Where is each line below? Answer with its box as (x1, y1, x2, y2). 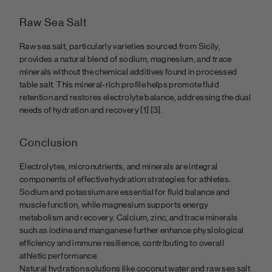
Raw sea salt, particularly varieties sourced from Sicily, (19, 41, 220, 52)
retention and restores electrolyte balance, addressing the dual (19, 92, 251, 103)
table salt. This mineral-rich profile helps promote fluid (19, 80, 219, 90)
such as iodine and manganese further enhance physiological (19, 225, 244, 236)
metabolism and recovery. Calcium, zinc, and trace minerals (19, 212, 238, 223)
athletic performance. (19, 251, 99, 261)
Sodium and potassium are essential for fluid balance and (19, 187, 230, 197)
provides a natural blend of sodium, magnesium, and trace (19, 54, 232, 64)
